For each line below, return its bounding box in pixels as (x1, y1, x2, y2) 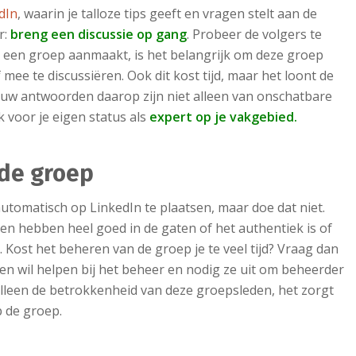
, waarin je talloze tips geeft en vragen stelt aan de (17, 4, 318, 22)
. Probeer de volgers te (187, 25, 323, 43)
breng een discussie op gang (7, 25, 188, 43)
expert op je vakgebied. (146, 107, 298, 126)
